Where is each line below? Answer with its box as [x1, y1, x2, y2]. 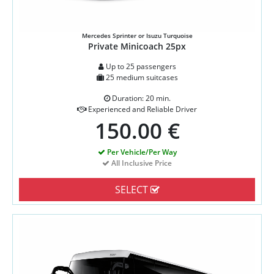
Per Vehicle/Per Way [105, 146, 177, 157]
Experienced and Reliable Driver [86, 103, 197, 114]
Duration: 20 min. [109, 92, 171, 103]
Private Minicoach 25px [88, 40, 186, 52]
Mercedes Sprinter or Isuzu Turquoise [81, 31, 193, 40]
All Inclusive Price [109, 157, 172, 168]
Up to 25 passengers [103, 61, 176, 72]
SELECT [114, 182, 150, 196]
